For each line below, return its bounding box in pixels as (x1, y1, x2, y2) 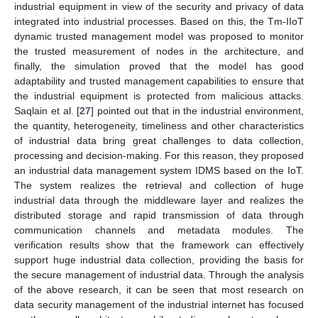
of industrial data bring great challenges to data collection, (14, 134, 304, 146)
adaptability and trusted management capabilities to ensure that (14, 75, 304, 87)
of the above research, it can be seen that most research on (14, 283, 304, 295)
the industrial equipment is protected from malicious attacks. (14, 89, 304, 102)
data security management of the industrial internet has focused (14, 298, 304, 310)
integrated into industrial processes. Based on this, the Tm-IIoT (14, 15, 304, 27)
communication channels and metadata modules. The (14, 224, 304, 236)
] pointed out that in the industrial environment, (91, 104, 305, 116)
